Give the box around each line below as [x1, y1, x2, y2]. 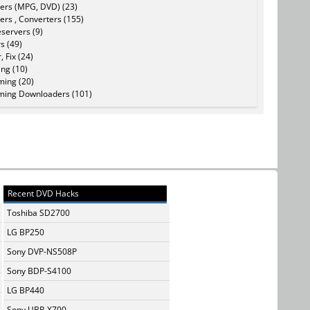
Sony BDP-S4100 [7, 264, 71, 277]
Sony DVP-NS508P [7, 245, 77, 257]
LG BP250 [7, 226, 44, 238]
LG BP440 [7, 284, 44, 296]
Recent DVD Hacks [6, 187, 79, 199]
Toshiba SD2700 [7, 206, 70, 219]
